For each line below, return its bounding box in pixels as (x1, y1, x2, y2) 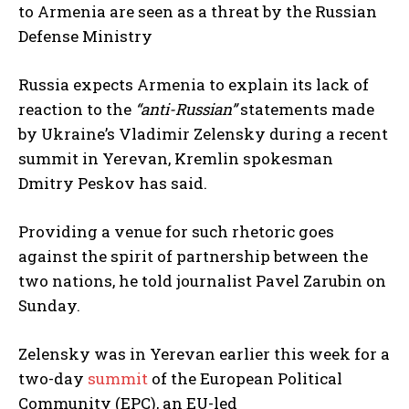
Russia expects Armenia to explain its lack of (18, 74, 369, 96)
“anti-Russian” (135, 99, 236, 121)
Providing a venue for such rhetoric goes (18, 221, 334, 243)
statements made (236, 99, 374, 121)
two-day (18, 368, 88, 390)
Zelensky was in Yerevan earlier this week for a (18, 343, 390, 365)
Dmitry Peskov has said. (18, 173, 207, 194)
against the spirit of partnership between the (18, 246, 368, 267)
